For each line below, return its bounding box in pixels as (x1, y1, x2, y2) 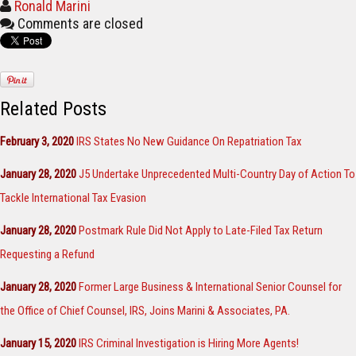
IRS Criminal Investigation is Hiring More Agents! (79, 336, 299, 351)
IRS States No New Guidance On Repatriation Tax (76, 134, 302, 149)
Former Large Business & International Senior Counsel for (79, 280, 342, 295)
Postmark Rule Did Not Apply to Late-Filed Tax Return (79, 223, 323, 238)
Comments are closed (17, 15, 143, 33)
